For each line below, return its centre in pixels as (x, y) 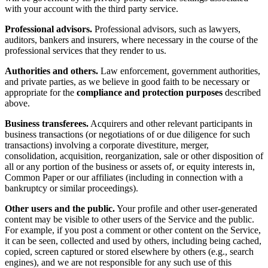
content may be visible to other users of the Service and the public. (130, 219)
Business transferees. (47, 123)
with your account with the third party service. (92, 8)
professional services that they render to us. (86, 50)
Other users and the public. (60, 208)
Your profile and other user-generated (186, 208)
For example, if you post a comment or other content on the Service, (133, 230)
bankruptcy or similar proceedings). (71, 188)
